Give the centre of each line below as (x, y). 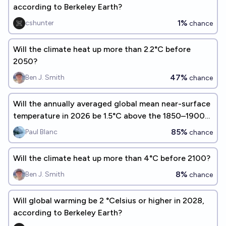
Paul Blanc (41, 132)
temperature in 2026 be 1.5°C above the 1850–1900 (109, 116)
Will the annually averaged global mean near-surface (112, 104)
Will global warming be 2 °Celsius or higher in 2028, (109, 201)
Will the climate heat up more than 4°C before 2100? (112, 158)
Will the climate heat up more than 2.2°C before (102, 49)
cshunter (40, 23)
